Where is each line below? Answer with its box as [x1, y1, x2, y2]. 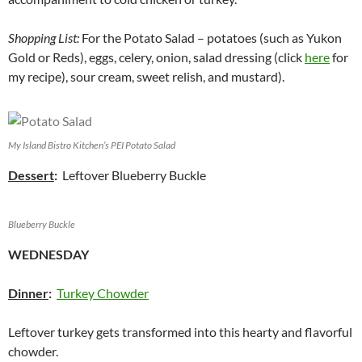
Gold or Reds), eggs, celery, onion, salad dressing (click [8, 49, 305, 65]
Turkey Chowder [57, 285, 149, 301]
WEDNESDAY [8, 246, 89, 263]
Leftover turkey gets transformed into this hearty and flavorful [8, 324, 352, 340]
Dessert [8, 167, 54, 183]
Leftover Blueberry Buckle [57, 167, 206, 183]
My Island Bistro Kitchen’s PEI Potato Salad [8, 139, 175, 152]
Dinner [8, 285, 48, 301]
